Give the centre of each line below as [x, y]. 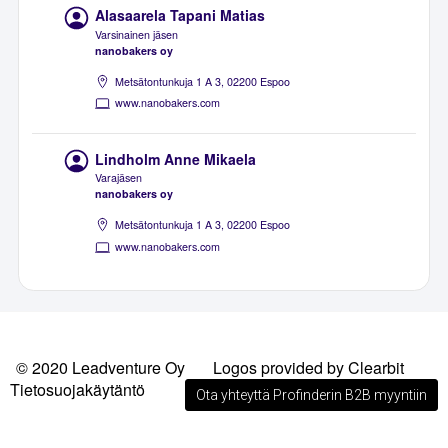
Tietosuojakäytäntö [77, 390]
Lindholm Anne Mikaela [176, 158]
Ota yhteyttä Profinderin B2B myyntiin [311, 395]
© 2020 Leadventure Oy [100, 368]
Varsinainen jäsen [137, 35]
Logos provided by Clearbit [308, 368]
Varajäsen [119, 178]
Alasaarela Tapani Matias [180, 15]
